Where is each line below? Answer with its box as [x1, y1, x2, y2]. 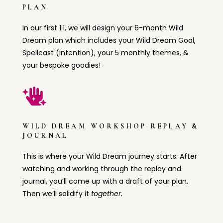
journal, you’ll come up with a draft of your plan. [22, 176, 188, 187]
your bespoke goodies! [22, 60, 101, 71]
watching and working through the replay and [22, 164, 181, 174]
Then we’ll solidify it [22, 189, 91, 199]
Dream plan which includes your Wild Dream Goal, [22, 35, 196, 46]
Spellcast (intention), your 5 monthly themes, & [22, 48, 189, 58]
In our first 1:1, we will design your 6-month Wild [22, 23, 183, 33]
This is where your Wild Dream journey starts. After [22, 151, 197, 162]
